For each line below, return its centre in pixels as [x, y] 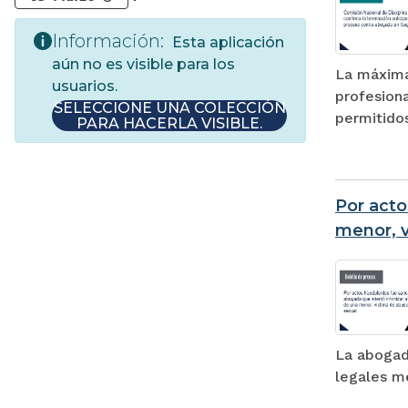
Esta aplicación [226, 42]
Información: [108, 41]
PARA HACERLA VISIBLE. [169, 123]
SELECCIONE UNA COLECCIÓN [169, 107]
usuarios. [85, 86]
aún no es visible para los [143, 64]
